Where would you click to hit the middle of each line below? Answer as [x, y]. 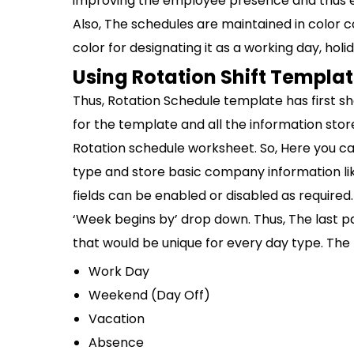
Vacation [117, 319]
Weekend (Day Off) [149, 295]
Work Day [119, 271]
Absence [116, 343]
